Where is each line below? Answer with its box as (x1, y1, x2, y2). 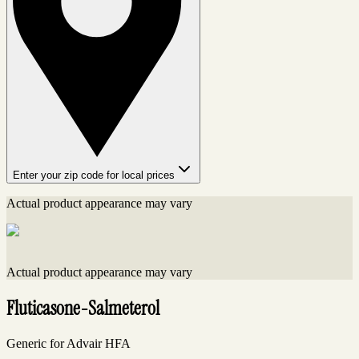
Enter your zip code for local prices (13, 169, 175, 182)
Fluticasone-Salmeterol (6, 296, 159, 321)
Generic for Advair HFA (6, 337, 131, 351)
